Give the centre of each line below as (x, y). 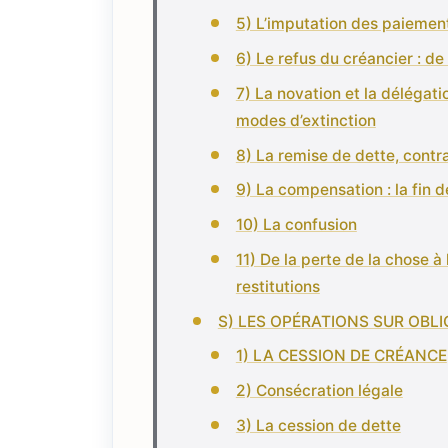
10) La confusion (296, 225)
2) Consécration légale (319, 391)
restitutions (277, 286)
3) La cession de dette (318, 425)
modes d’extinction (305, 120)
